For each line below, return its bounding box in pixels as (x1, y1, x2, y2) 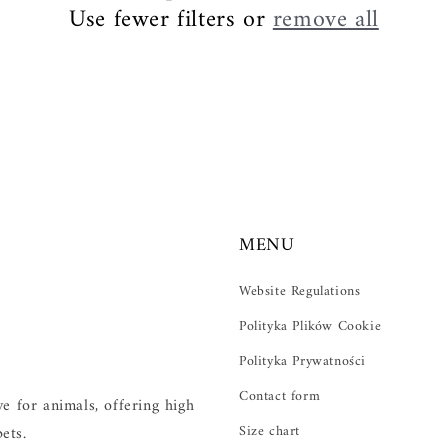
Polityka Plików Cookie (239, 314, 382, 339)
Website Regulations (239, 279, 361, 304)
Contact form (239, 384, 321, 409)
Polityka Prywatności (239, 349, 366, 374)
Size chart (239, 419, 300, 444)
